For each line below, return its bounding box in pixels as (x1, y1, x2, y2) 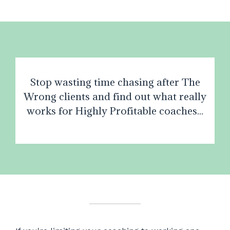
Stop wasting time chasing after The (30, 75, 200, 89)
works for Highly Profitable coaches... (27, 104, 203, 118)
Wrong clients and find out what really (24, 90, 206, 103)
